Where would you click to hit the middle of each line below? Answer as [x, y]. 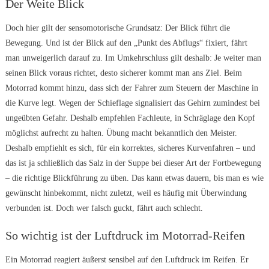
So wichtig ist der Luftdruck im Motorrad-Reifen [125, 236]
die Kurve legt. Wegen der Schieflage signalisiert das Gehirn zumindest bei [132, 103]
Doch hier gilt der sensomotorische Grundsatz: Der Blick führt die [117, 28]
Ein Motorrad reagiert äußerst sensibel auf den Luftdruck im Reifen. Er [127, 260]
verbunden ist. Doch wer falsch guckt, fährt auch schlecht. [104, 208]
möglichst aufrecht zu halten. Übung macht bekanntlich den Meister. [121, 133]
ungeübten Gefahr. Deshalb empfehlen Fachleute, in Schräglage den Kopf [130, 118]
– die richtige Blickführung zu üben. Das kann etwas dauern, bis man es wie [134, 178]
